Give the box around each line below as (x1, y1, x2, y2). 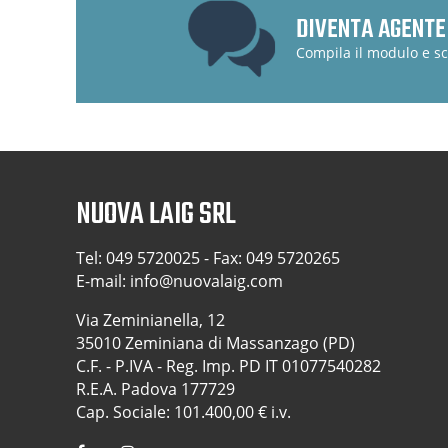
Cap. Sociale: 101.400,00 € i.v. (76, 400, 291, 423)
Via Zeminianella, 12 (76, 308, 225, 331)
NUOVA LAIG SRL (76, 191, 236, 238)
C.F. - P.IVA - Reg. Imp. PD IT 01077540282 (76, 354, 381, 377)
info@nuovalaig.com (130, 269, 283, 292)
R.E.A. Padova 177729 (76, 377, 235, 400)
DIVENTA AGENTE (296, 10, 446, 51)
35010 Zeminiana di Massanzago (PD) (76, 331, 355, 354)
